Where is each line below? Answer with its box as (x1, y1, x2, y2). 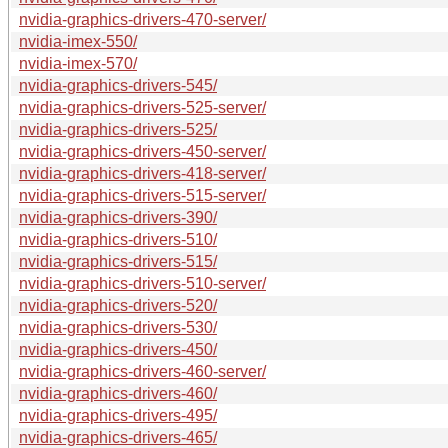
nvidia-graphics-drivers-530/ (19, 318, 217, 336)
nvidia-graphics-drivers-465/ (19, 428, 217, 446)
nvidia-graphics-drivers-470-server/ (19, 10, 266, 28)
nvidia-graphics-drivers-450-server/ (19, 142, 266, 160)
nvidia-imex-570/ (19, 54, 137, 72)
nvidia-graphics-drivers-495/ (19, 406, 217, 424)
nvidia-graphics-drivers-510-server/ (19, 274, 266, 292)
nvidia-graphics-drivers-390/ (19, 208, 217, 226)
